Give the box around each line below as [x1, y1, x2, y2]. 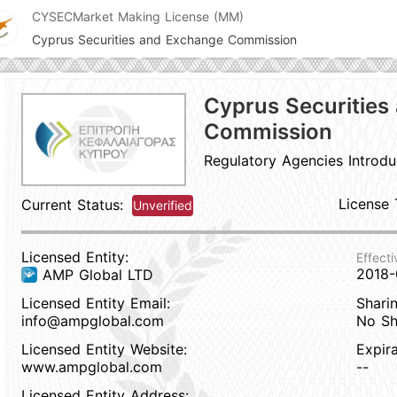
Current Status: [21, 196, 123, 214]
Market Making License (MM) [73, 9, 244, 24]
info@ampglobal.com [21, 312, 164, 330]
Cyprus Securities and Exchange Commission [32, 32, 297, 47]
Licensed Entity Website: [21, 340, 187, 358]
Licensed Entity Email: [21, 294, 170, 312]
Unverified [133, 198, 192, 213]
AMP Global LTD [43, 266, 153, 284]
